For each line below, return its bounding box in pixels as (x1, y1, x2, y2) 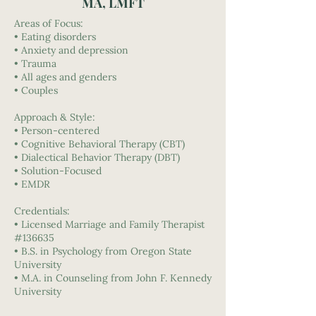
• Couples (14, 84, 58, 97)
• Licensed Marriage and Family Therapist (14, 218, 205, 231)
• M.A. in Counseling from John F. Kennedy (14, 272, 212, 284)
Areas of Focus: (14, 17, 83, 30)
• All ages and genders (14, 71, 116, 83)
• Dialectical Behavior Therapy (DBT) (14, 151, 180, 164)
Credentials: (14, 205, 70, 217)
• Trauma (14, 57, 56, 70)
